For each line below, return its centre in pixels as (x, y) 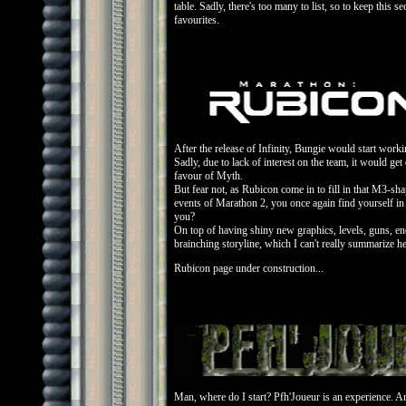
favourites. (196, 20)
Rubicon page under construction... (248, 268)
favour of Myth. (208, 176)
